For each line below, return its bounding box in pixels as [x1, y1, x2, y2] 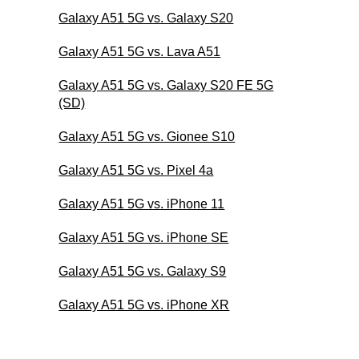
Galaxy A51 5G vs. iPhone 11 [58, 196, 225, 211]
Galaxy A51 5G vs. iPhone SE [58, 230, 229, 244]
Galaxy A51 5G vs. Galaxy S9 [58, 264, 227, 278]
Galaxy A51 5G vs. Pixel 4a [58, 163, 214, 177]
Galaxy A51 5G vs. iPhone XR [58, 297, 230, 312]
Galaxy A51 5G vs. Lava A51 [58, 44, 221, 58]
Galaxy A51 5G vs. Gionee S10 [58, 129, 236, 143]
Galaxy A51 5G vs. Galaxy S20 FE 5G [58, 78, 274, 92]
